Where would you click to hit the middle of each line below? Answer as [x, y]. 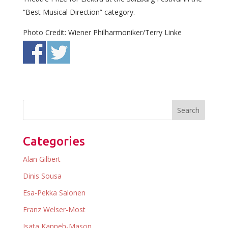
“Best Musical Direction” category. [79, 12]
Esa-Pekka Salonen [54, 192]
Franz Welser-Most [54, 209]
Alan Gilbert [41, 159]
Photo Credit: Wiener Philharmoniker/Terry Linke [102, 32]
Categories [54, 141]
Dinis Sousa [42, 176]
